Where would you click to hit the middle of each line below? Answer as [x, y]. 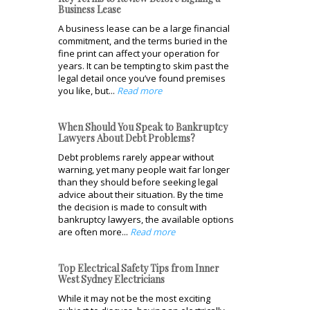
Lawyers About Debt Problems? [127, 138]
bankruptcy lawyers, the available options [146, 219]
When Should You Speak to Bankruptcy [143, 127]
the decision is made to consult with [133, 207]
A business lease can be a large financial [144, 28]
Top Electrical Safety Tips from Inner [139, 268]
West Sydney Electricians [111, 279]
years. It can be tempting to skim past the [144, 65]
